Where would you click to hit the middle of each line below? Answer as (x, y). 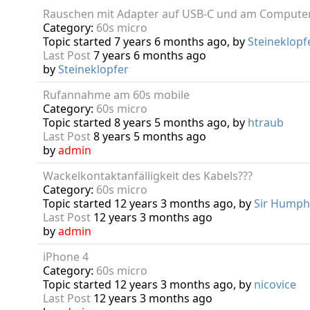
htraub (265, 122)
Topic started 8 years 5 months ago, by (145, 122)
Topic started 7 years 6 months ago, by (145, 42)
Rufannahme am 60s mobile (116, 95)
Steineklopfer (93, 69)
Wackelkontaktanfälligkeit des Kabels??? (147, 176)
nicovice (275, 284)
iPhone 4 (65, 257)
